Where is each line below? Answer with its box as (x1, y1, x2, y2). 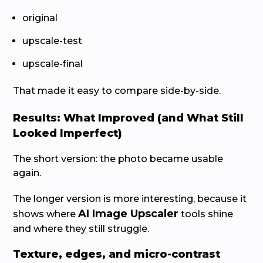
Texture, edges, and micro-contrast (13, 248, 221, 261)
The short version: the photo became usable (13, 153, 224, 164)
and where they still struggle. (13, 223, 150, 234)
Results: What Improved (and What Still (13, 112, 244, 124)
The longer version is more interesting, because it (13, 193, 247, 204)
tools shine (178, 208, 234, 220)
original (22, 12, 58, 23)
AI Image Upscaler (78, 207, 179, 220)
